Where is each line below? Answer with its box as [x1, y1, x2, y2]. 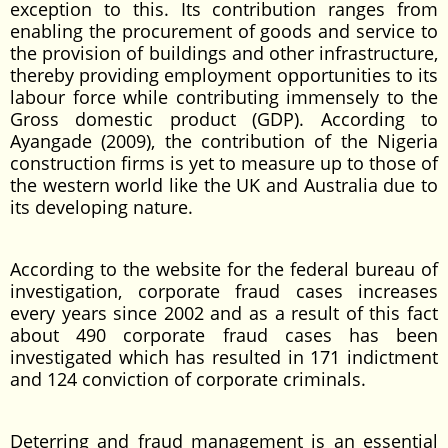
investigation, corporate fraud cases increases [10, 279, 438, 303]
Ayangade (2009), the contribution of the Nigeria [10, 129, 438, 153]
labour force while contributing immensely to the [10, 85, 438, 109]
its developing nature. [10, 195, 193, 219]
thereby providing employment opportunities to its [10, 63, 438, 87]
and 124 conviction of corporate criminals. [10, 367, 366, 391]
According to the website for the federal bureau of [10, 257, 438, 281]
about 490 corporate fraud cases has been [10, 323, 438, 347]
